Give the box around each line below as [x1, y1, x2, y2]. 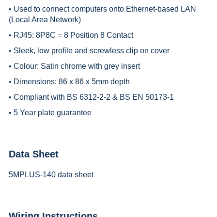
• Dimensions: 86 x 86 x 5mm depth [8, 77, 130, 86]
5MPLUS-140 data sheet [8, 170, 93, 179]
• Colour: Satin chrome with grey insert [8, 62, 140, 70]
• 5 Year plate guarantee [8, 108, 92, 117]
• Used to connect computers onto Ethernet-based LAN [8, 4, 196, 13]
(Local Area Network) [8, 15, 81, 24]
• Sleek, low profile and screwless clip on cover [8, 46, 170, 55]
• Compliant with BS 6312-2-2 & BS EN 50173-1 [8, 93, 174, 101]
